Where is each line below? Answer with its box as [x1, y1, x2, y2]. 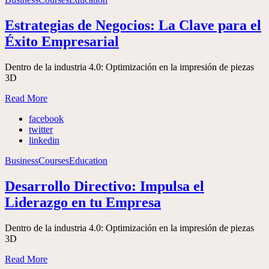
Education [69, 155, 107, 166]
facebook [29, 113, 64, 124]
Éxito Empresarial [5, 33, 119, 49]
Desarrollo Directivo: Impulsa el [5, 178, 204, 194]
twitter [29, 124, 53, 134]
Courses [38, 155, 69, 166]
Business [5, 155, 38, 166]
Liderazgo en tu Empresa [5, 194, 161, 210]
